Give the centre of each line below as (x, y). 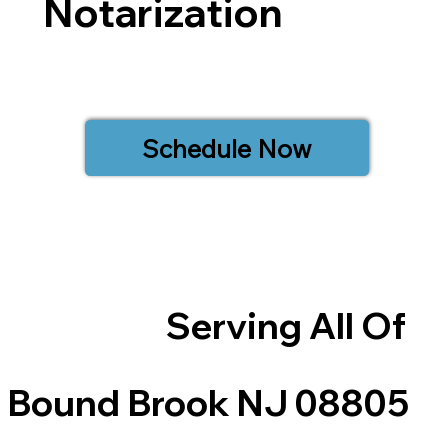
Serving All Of (285, 325)
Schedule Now (227, 148)
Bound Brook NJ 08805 (207, 403)
